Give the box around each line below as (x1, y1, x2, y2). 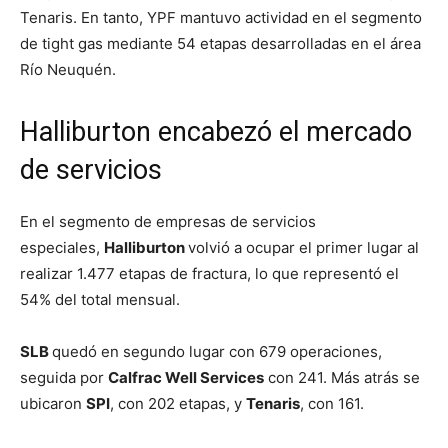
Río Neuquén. (20, 60, 116, 80)
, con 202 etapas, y (110, 394, 246, 414)
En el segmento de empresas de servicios (20, 212, 316, 232)
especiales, (20, 238, 104, 258)
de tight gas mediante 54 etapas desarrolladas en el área (20, 34, 421, 54)
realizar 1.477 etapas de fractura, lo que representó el (20, 264, 399, 284)
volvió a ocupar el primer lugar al (188, 238, 419, 258)
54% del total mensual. (20, 290, 180, 310)
